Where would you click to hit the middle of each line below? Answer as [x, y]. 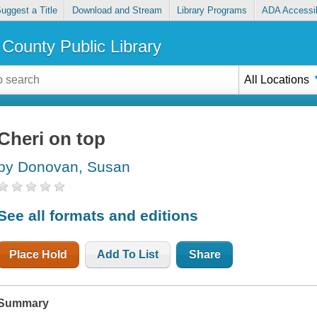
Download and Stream [117, 11]
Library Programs [212, 11]
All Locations [277, 79]
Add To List [128, 254]
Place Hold [39, 254]
